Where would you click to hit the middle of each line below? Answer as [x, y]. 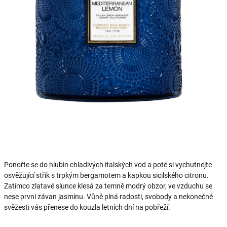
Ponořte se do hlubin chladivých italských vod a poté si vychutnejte [108, 165]
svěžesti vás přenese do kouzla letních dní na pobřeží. [87, 207]
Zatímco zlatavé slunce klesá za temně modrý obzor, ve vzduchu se [108, 186]
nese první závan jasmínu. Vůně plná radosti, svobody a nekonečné [108, 197]
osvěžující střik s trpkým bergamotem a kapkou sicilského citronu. [106, 175]
